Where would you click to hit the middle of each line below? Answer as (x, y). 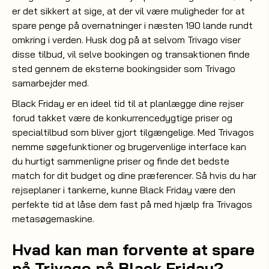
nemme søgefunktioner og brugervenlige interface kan (129, 147)
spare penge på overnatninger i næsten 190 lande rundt (132, 25)
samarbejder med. (50, 83)
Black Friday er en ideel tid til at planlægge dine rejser (128, 103)
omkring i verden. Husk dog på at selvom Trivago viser (126, 40)
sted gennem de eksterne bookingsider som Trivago (124, 68)
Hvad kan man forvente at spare (133, 249)
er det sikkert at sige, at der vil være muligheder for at (128, 11)
